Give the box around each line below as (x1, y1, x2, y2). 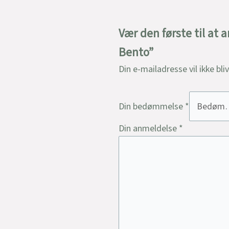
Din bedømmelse (119, 100, 185, 113)
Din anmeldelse (119, 122, 179, 135)
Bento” (119, 44, 153, 61)
